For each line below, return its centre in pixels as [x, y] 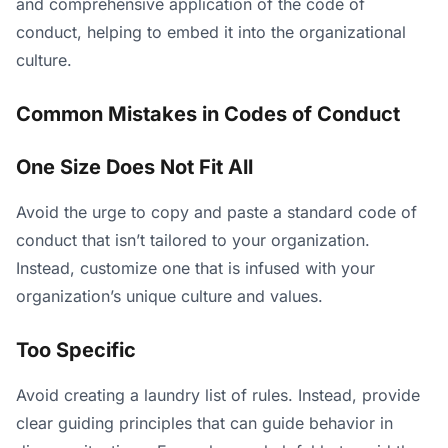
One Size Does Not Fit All [134, 167]
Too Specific [76, 349]
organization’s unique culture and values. [169, 295]
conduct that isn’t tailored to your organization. [193, 239]
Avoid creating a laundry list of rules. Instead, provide [218, 394]
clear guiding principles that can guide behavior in [204, 422]
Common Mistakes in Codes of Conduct [208, 114]
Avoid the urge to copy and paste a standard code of [216, 211]
